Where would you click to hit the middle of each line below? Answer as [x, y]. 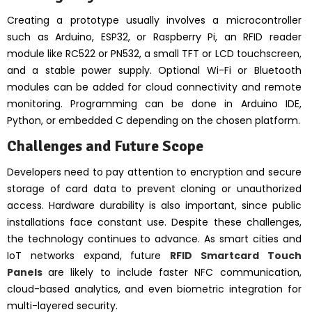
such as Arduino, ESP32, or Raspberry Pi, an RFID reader [154, 37]
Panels [28, 272]
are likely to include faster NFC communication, [175, 272]
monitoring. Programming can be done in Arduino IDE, [154, 103]
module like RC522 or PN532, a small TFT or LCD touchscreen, [154, 53]
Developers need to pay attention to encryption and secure [154, 172]
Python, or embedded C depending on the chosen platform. [154, 120]
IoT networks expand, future [89, 255]
